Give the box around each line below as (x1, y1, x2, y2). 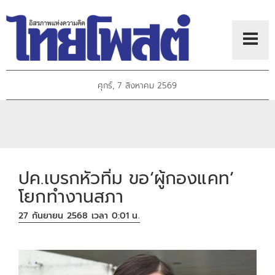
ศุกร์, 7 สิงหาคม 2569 (98, 79, 177, 93)
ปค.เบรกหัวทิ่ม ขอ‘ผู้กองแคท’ (18, 165, 234, 192)
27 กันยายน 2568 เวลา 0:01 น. (18, 209, 140, 223)
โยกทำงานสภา (18, 183, 123, 210)
